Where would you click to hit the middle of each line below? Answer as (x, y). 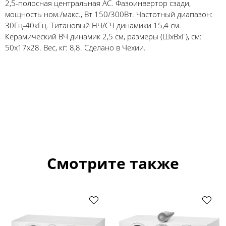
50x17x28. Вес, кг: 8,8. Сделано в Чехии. (75, 47)
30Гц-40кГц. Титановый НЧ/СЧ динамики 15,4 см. (93, 25)
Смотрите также (113, 163)
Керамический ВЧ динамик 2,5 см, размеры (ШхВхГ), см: (103, 36)
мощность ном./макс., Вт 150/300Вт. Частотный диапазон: (109, 14)
